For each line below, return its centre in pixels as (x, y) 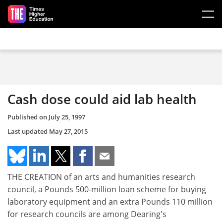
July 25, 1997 (67, 117)
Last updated (28, 131)
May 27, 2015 (68, 131)
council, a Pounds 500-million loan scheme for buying (107, 189)
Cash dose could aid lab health (102, 99)
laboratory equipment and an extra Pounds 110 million (110, 201)
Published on (28, 117)
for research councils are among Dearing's (87, 214)
